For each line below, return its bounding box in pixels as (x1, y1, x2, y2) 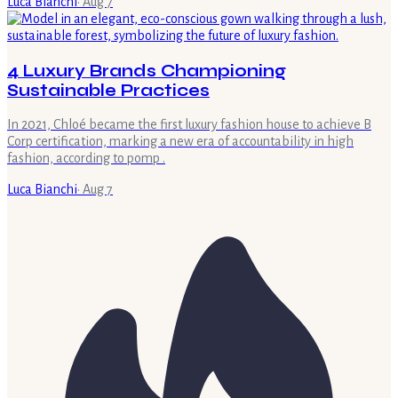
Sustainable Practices (7, 80, 210, 100)
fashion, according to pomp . (7, 151, 165, 166)
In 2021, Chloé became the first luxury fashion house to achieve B (7, 117, 371, 132)
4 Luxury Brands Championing (7, 60, 286, 81)
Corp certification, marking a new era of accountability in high (7, 134, 354, 149)
